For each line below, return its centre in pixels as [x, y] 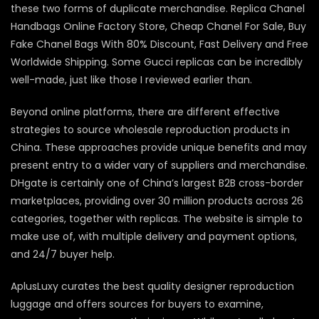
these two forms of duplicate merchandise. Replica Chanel [158, 9]
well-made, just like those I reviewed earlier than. [131, 80]
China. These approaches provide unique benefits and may [159, 148]
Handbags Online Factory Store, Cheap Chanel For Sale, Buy [158, 27]
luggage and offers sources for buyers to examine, [137, 304]
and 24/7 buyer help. [63, 255]
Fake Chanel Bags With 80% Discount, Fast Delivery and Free [159, 45]
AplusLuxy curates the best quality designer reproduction [152, 287]
